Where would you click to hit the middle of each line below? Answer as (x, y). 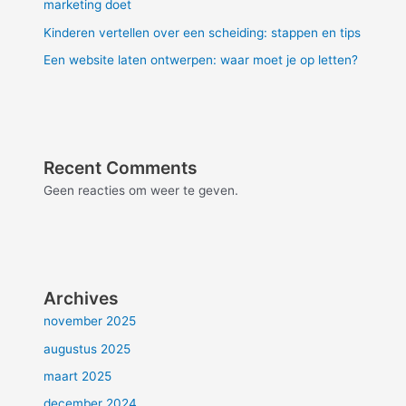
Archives (82, 299)
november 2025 (90, 321)
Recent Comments (121, 168)
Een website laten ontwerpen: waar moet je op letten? (201, 60)
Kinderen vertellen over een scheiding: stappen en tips (203, 32)
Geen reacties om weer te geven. (141, 191)
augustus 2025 (87, 348)
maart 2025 (78, 377)
